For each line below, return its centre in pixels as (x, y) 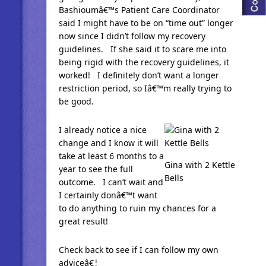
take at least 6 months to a (111, 156)
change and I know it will (108, 143)
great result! (83, 221)
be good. (76, 101)
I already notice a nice (102, 130)
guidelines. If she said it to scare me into (142, 49)
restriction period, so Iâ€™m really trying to (145, 88)
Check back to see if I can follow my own (138, 250)
